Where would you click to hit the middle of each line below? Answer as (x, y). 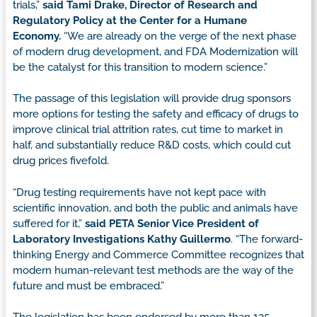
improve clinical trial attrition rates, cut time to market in (148, 130)
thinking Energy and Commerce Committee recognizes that (158, 254)
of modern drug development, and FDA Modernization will (155, 51)
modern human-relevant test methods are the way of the (153, 270)
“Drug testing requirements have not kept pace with (139, 192)
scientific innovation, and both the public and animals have (155, 208)
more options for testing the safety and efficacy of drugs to (156, 114)
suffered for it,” (49, 223)
